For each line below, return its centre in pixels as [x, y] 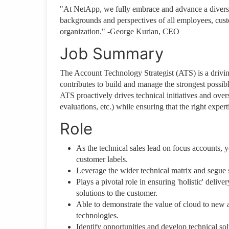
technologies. [97, 216]
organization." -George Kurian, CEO [120, 32]
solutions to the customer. [117, 193]
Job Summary [112, 54]
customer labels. [102, 159]
